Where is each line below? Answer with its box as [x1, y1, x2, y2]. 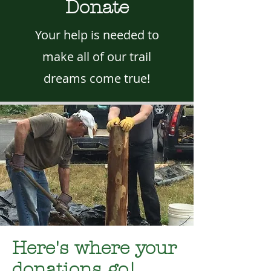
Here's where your [12, 238, 177, 259]
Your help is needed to [34, 27, 159, 43]
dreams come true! [44, 70, 150, 87]
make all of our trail [42, 48, 151, 65]
